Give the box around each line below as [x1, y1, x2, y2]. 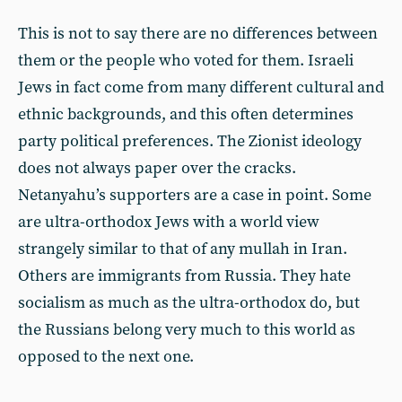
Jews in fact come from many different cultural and [18, 77, 384, 98]
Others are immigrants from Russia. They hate [18, 266, 351, 286]
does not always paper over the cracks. [18, 158, 296, 179]
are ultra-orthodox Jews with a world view [18, 212, 319, 232]
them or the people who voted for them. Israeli [18, 50, 354, 71]
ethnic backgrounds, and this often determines [18, 104, 354, 125]
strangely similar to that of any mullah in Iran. [18, 239, 347, 259]
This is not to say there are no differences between [18, 23, 378, 44]
